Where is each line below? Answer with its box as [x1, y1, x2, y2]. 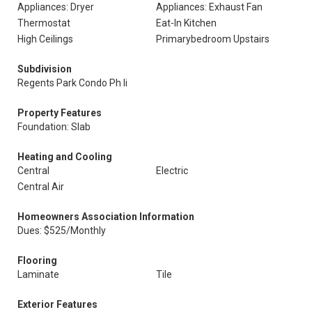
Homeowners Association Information [17, 211, 194, 222]
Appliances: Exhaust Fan [156, 1, 263, 13]
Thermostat [17, 17, 70, 29]
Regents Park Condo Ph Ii [17, 77, 127, 88]
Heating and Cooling [17, 151, 112, 162]
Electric [156, 165, 188, 176]
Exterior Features [17, 299, 97, 310]
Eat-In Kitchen [156, 17, 217, 29]
